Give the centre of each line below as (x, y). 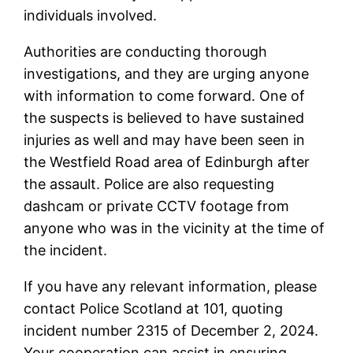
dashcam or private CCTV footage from (157, 206)
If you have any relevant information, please (171, 286)
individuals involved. (91, 15)
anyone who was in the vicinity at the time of (175, 228)
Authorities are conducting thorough (146, 51)
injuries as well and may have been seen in (165, 139)
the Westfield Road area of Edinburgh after (167, 162)
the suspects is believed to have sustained (164, 117)
